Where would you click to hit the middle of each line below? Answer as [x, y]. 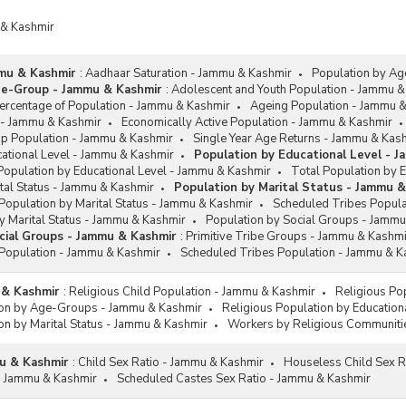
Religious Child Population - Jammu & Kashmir [192, 292]
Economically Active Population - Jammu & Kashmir [257, 122]
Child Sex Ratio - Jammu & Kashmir [171, 362]
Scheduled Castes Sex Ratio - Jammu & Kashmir [244, 379]
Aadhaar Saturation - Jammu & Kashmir [188, 73]
